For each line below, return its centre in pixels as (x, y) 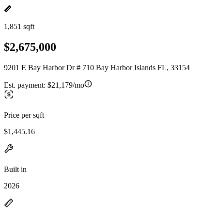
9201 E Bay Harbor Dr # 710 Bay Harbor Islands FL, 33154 (97, 67)
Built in (15, 169)
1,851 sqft (19, 26)
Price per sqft (24, 115)
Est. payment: (26, 85)
